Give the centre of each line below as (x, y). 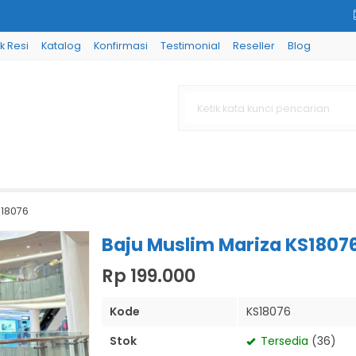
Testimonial (190, 46)
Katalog (61, 46)
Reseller (254, 46)
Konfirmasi (121, 46)
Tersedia (283, 341)
